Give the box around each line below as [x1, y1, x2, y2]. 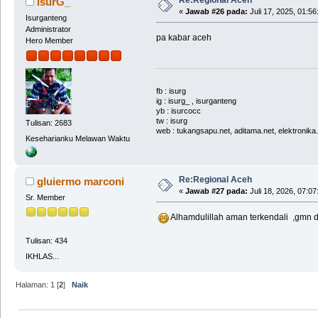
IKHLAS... [25, 251, 59, 261]
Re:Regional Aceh [178, 174, 252, 185]
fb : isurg [155, 87, 186, 96]
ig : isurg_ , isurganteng [155, 97, 236, 106]
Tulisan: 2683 [25, 119, 72, 128]
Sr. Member [25, 192, 65, 202]
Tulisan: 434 [25, 236, 67, 246]
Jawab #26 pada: [185, 6, 248, 16]
